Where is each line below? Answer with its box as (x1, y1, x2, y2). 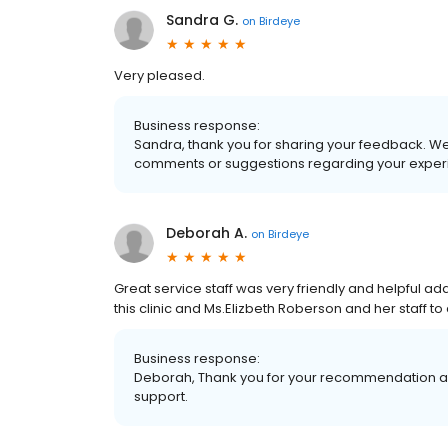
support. (134, 387, 188, 406)
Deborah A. (166, 223, 247, 243)
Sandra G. (166, 10, 238, 30)
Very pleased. (114, 66, 205, 85)
